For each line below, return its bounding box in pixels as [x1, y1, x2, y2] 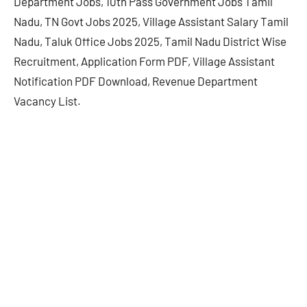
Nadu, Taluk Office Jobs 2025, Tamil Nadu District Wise [14, 34, 286, 49]
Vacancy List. [14, 94, 81, 108]
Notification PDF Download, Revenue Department [14, 74, 258, 88]
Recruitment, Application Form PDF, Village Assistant [14, 54, 275, 69]
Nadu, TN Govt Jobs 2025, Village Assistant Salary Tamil [14, 14, 288, 29]
